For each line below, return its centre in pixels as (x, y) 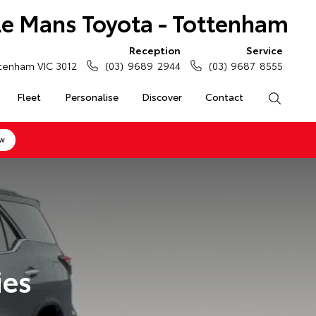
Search (297, 97)
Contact (225, 97)
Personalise (91, 97)
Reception (154, 50)
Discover (162, 97)
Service (265, 50)
